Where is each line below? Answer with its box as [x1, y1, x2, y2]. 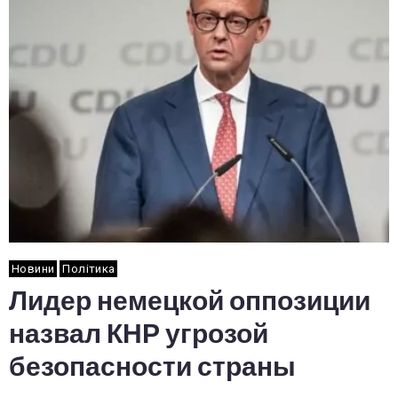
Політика [62, 262, 115, 275]
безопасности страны [9, 353, 296, 381]
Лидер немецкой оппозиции [9, 287, 370, 315]
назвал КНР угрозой [9, 320, 268, 348]
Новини [12, 262, 55, 275]
